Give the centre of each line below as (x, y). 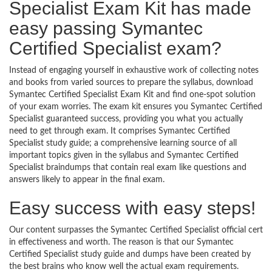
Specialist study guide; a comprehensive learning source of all (123, 143)
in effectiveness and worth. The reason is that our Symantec (121, 242)
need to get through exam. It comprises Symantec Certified (120, 131)
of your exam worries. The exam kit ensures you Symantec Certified (136, 107)
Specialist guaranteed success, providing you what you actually (126, 119)
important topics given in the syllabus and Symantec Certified (124, 155)
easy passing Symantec (106, 28)
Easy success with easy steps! (132, 208)
